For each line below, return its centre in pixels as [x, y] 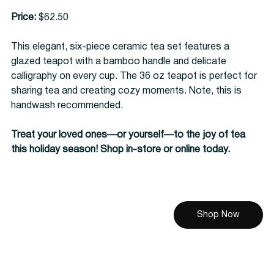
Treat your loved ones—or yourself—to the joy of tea [129, 135]
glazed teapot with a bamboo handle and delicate [120, 61]
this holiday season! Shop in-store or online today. [120, 150]
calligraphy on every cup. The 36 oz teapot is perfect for [135, 76]
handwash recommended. [67, 106]
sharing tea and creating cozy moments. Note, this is [128, 91]
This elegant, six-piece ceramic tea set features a [121, 47]
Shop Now [218, 215]
